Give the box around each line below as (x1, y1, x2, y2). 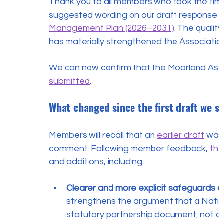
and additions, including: (49, 157, 144, 167)
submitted (49, 76, 90, 86)
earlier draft (157, 131, 204, 140)
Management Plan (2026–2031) (49, 23, 174, 33)
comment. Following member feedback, (49, 144, 210, 153)
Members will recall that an (49, 131, 157, 140)
